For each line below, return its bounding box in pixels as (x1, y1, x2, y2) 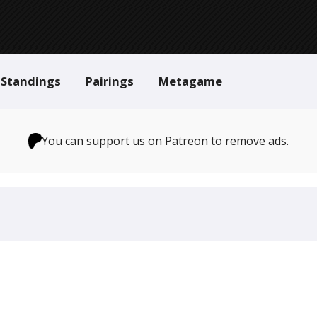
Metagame (158, 73, 222, 89)
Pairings (86, 73, 134, 89)
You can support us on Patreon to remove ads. (42, 133, 289, 149)
